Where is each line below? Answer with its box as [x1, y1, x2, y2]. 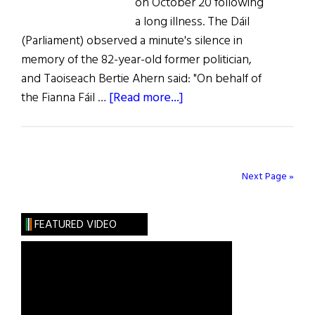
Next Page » [242, 169, 294, 186]
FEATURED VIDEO [34, 216, 117, 235]
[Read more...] [109, 88, 184, 109]
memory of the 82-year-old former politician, [21, 50, 252, 71]
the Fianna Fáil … [21, 88, 109, 109]
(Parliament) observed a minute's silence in [21, 31, 243, 52]
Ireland [183, 144, 221, 165]
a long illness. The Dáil [135, 12, 250, 33]
